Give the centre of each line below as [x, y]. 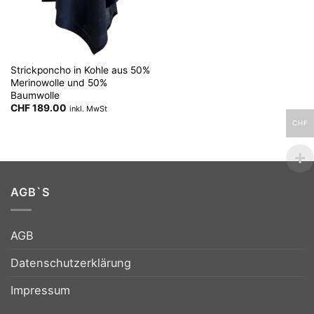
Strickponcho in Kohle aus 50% [80, 70]
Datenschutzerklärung [71, 263]
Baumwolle [35, 95]
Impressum [40, 291]
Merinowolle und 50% [59, 82]
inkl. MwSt [88, 109]
